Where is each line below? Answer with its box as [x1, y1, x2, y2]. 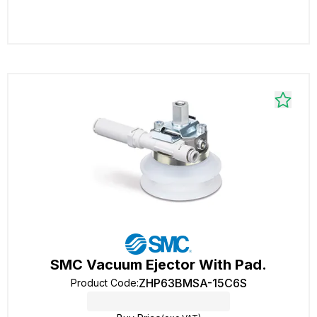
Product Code [70, 277, 137, 289]
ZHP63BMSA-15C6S [138, 276, 247, 290]
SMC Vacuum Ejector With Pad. [50, 256, 267, 273]
